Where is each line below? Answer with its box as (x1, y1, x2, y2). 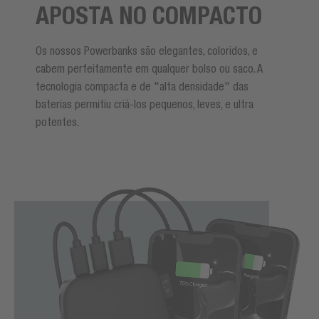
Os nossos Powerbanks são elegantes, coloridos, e (36, 43, 258, 57)
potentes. (36, 115, 79, 128)
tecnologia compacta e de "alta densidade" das (36, 79, 249, 93)
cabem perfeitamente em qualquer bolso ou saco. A (36, 61, 263, 75)
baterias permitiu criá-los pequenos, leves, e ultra (36, 97, 253, 110)
